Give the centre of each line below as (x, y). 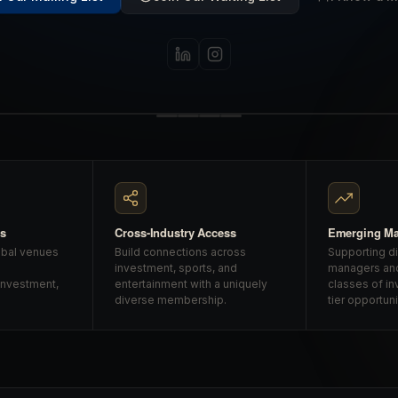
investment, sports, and (176, 267)
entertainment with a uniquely (191, 283)
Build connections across (181, 251)
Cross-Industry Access (175, 232)
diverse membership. (171, 299)
